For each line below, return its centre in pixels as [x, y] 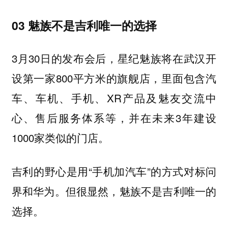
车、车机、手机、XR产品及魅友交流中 [114, 97]
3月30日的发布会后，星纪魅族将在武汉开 [114, 58]
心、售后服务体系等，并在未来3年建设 [114, 117]
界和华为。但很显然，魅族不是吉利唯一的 [114, 191]
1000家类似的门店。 [60, 137]
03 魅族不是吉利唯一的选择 [84, 25]
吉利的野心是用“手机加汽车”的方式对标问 [114, 171]
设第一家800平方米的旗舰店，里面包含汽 [114, 78]
